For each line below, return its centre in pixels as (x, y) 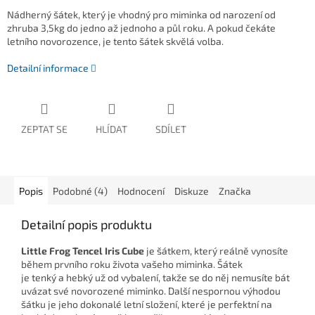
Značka (235, 191)
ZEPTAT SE (44, 129)
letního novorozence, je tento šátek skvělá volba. (115, 41)
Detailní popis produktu (86, 225)
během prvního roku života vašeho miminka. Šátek (132, 264)
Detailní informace (48, 68)
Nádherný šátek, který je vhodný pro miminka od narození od (141, 15)
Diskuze (192, 191)
